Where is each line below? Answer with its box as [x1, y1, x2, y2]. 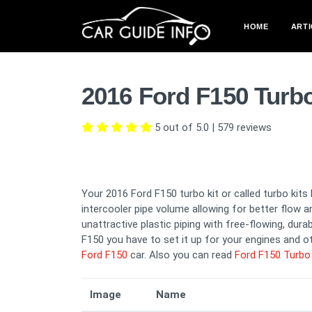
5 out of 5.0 [155, 121, 209, 134]
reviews [234, 121, 272, 134]
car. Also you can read [127, 249, 235, 261]
